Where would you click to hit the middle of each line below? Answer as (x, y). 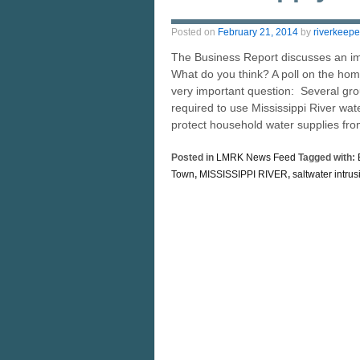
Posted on (194, 33)
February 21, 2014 (258, 33)
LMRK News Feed (256, 158)
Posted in (194, 158)
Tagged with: (327, 158)
